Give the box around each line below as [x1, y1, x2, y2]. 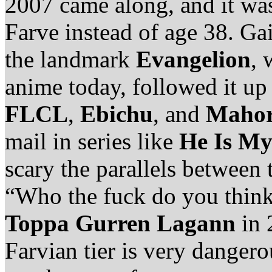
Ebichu [80, 100, 153, 127]
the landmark [5, 46, 136, 72]
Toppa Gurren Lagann [5, 209, 236, 236]
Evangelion [136, 46, 251, 72]
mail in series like [5, 127, 179, 154]
